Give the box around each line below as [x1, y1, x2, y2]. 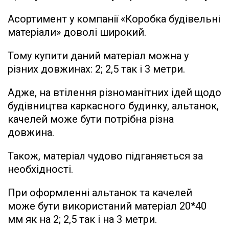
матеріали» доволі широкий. [8, 26, 146, 38]
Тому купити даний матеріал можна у [8, 49, 189, 62]
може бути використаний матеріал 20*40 [8, 199, 207, 212]
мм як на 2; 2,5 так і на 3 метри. [8, 213, 157, 225]
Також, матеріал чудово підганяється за [8, 149, 203, 162]
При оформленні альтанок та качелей [8, 186, 192, 199]
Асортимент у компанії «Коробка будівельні [8, 12, 220, 25]
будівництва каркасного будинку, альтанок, [8, 99, 219, 112]
